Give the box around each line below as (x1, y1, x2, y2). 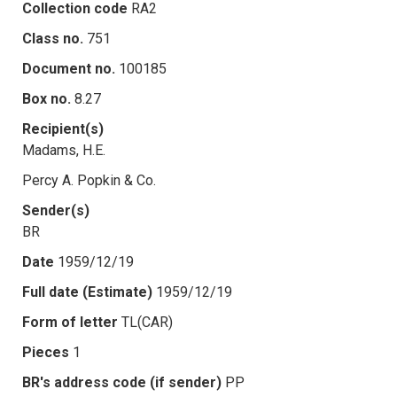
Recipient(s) (22, 120, 104, 137)
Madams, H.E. (22, 141, 105, 159)
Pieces (22, 343, 69, 361)
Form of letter (22, 313, 118, 331)
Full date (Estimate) (22, 283, 152, 300)
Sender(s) (22, 201, 90, 219)
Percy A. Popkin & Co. (22, 171, 156, 189)
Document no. (22, 59, 115, 77)
